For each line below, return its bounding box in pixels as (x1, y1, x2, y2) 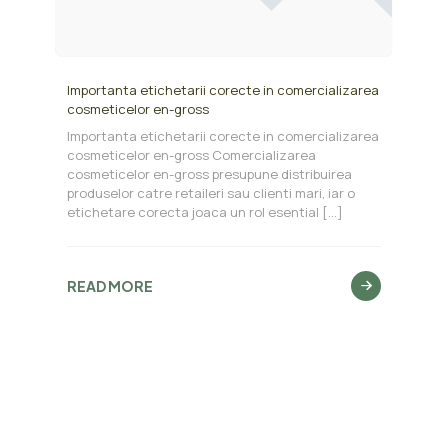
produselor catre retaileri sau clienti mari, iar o (66, 184, 355, 203)
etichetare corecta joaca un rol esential (66, 203, 319, 222)
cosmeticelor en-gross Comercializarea (66, 146, 316, 165)
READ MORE (66, 276, 153, 295)
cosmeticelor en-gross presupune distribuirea (66, 165, 352, 184)
